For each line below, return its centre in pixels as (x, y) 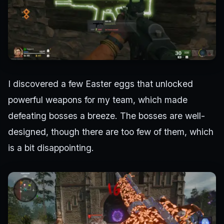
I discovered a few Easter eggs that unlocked (100, 84)
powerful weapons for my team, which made (98, 100)
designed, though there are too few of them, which (111, 132)
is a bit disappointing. (51, 148)
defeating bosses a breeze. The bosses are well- (106, 116)
